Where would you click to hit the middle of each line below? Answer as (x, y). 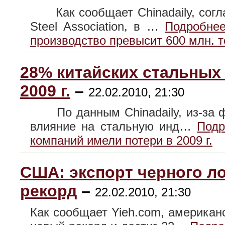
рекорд (48, 191)
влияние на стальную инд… (114, 127)
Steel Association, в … (97, 27)
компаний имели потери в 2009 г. (121, 141)
